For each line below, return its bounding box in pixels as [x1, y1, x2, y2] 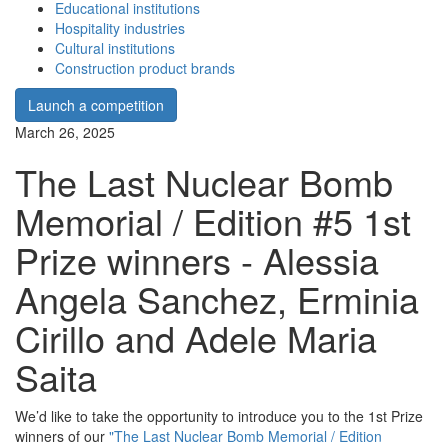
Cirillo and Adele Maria [15, 312, 377, 364]
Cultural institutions [55, 38, 175, 59]
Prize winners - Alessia [15, 234, 379, 286]
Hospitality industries [55, 18, 185, 39]
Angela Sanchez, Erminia [15, 273, 419, 325]
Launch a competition [28, 95, 164, 116]
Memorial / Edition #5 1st [15, 195, 411, 247]
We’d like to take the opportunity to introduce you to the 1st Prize [15, 406, 423, 427]
